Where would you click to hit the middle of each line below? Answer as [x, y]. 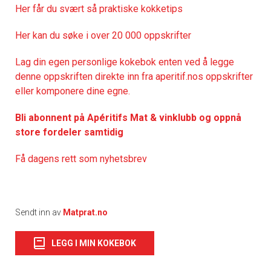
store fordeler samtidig [69, 132]
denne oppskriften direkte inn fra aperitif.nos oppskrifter [134, 76]
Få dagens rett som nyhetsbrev [81, 158]
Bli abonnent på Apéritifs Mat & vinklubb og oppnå [128, 117]
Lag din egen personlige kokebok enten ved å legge [125, 62]
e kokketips [158, 8]
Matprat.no [85, 212]
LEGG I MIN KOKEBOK [94, 243]
